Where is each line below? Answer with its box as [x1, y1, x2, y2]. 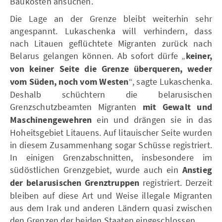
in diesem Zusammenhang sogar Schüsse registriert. [10, 139, 212, 151]
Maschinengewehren [10, 113, 92, 126]
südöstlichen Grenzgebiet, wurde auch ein [10, 164, 182, 175]
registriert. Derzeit [142, 176, 213, 188]
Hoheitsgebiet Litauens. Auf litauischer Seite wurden [10, 126, 212, 138]
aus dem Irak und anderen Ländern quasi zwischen [10, 202, 212, 214]
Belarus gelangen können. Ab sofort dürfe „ [10, 50, 186, 61]
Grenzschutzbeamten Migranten [10, 101, 143, 112]
